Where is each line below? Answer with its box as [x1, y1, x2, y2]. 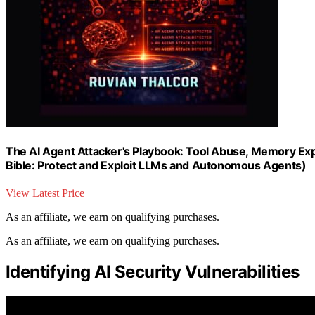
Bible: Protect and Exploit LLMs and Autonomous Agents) [6, 158, 307, 173]
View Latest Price [6, 187, 84, 200]
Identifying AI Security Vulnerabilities [6, 262, 300, 283]
